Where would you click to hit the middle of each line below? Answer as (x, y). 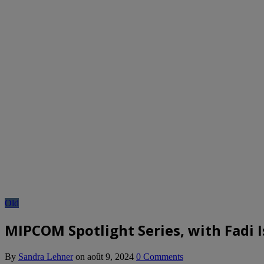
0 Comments (160, 256)
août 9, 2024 (110, 256)
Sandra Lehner (46, 256)
